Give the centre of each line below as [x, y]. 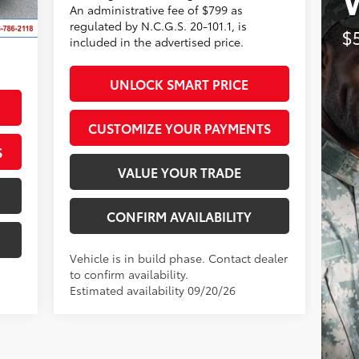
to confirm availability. [129, 274]
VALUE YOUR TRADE [179, 171]
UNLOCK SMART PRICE [179, 83]
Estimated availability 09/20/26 [152, 290]
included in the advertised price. [156, 41]
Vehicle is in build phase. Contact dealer [178, 258]
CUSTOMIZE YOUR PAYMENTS [179, 127]
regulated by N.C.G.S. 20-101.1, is [158, 25]
